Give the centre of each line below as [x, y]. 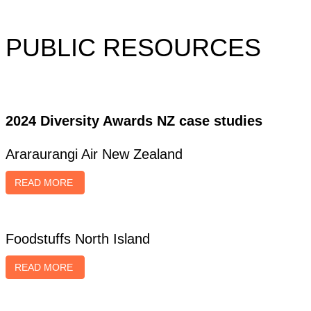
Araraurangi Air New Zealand [94, 154]
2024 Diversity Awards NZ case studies [134, 121]
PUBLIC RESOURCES [133, 48]
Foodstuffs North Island [78, 239]
